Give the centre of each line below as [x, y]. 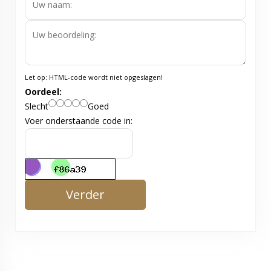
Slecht [37, 106]
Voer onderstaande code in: [79, 121]
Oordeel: [43, 92]
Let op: [36, 77]
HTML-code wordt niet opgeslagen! [105, 77]
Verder [85, 195]
